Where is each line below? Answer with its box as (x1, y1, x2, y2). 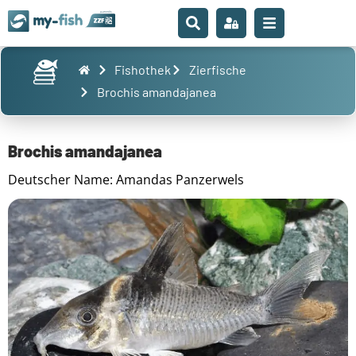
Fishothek (114, 62, 172, 77)
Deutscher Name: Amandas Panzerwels (8, 171, 244, 188)
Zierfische (188, 62, 246, 77)
